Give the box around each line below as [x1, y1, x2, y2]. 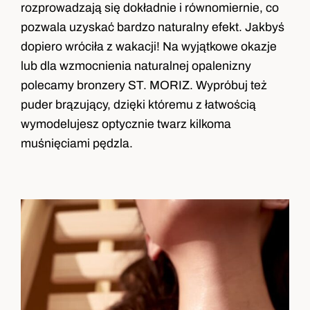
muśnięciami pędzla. [21, 137, 134, 150]
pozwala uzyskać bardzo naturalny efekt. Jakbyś [21, 21, 285, 34]
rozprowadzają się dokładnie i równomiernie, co [21, 1, 280, 15]
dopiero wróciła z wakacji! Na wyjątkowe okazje [21, 40, 277, 53]
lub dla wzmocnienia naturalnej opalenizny [21, 60, 252, 73]
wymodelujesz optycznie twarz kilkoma [21, 118, 232, 131]
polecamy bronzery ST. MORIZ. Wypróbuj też [21, 79, 268, 92]
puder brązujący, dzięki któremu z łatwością [21, 98, 257, 111]
